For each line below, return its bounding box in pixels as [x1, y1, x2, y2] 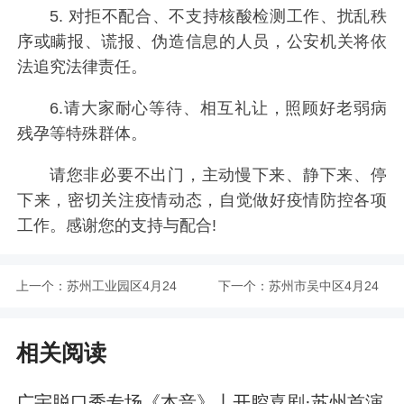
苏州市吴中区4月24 [268, 278, 379, 293]
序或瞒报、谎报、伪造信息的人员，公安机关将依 [17, 32, 387, 50]
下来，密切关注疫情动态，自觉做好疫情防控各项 [17, 190, 387, 209]
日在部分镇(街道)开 [268, 320, 379, 335]
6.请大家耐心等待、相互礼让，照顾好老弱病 [49, 98, 387, 117]
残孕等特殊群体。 [17, 124, 148, 142]
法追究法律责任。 [17, 57, 148, 76]
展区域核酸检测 [268, 363, 357, 378]
